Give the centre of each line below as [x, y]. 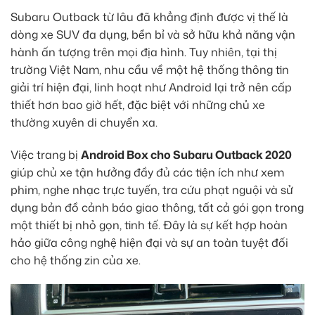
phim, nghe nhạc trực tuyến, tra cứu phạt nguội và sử [152, 189]
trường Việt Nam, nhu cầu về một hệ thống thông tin [150, 70]
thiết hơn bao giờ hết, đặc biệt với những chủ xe [138, 105]
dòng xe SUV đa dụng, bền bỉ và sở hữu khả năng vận [153, 35]
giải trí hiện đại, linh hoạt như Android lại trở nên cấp [151, 88]
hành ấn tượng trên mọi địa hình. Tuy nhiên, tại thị [144, 52]
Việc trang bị [46, 154]
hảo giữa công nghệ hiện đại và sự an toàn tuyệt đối [149, 242]
